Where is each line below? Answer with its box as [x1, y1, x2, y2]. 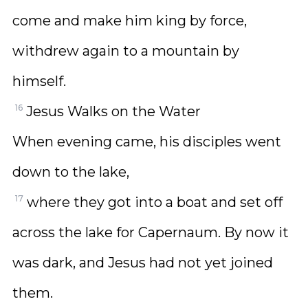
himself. [12, 73, 66, 89]
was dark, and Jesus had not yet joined [12, 254, 273, 271]
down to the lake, [12, 164, 129, 180]
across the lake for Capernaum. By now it [12, 224, 289, 241]
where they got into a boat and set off [27, 194, 283, 210]
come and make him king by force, [12, 12, 247, 29]
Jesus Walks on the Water [26, 103, 201, 120]
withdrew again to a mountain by [12, 43, 239, 59]
